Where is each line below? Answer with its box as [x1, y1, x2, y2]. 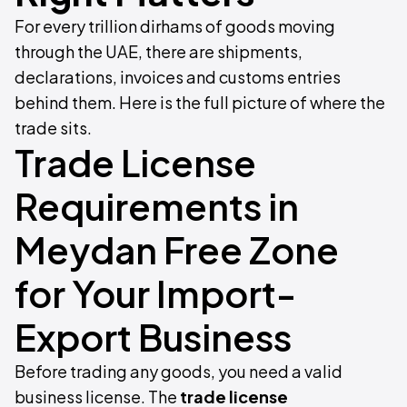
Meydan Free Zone [15, 226, 339, 273]
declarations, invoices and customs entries [15, 66, 341, 88]
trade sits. [15, 117, 92, 139]
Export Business [15, 313, 292, 361]
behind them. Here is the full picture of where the [15, 92, 385, 114]
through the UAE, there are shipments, [15, 41, 303, 63]
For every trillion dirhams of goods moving [15, 15, 335, 37]
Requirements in [15, 183, 299, 230]
